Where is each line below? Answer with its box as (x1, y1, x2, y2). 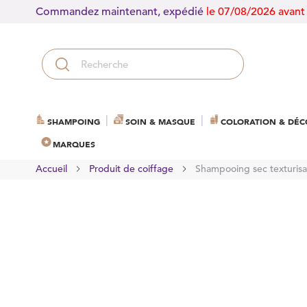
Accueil (36, 162, 67, 175)
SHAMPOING (47, 116, 100, 127)
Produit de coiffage (89, 162, 173, 175)
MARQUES (53, 138, 95, 149)
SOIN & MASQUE (125, 116, 195, 127)
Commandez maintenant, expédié (36, 5, 206, 19)
